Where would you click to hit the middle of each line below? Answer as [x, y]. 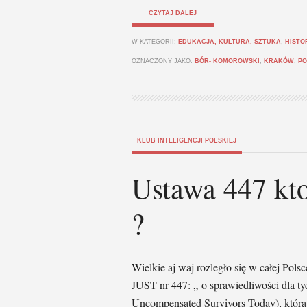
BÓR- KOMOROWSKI [227, 61]
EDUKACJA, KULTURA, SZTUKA [230, 42]
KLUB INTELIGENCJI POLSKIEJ [187, 140]
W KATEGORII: [155, 42]
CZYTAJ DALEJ [173, 13]
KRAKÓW [279, 61]
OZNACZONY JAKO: [163, 61]
